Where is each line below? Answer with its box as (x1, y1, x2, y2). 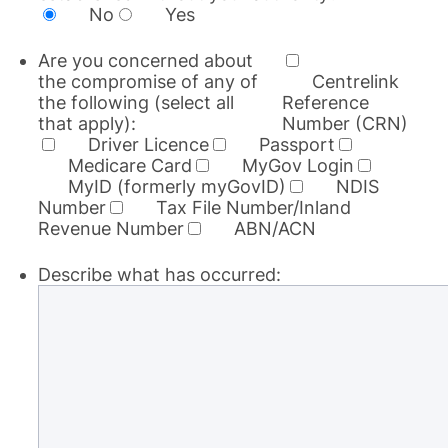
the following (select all (38, 92, 234, 113)
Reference (282, 92, 369, 113)
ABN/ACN (234, 218, 316, 239)
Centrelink (312, 71, 399, 92)
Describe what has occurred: (38, 264, 281, 285)
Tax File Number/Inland (156, 197, 351, 218)
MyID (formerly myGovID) (68, 176, 286, 197)
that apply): (38, 113, 136, 134)
